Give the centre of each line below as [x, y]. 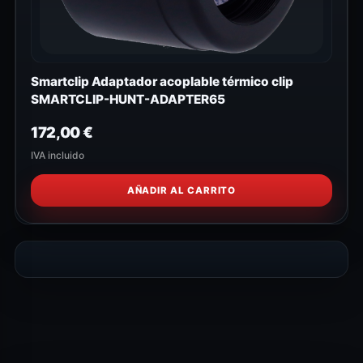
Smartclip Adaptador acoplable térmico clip [162, 81]
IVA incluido [58, 155]
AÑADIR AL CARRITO [181, 190]
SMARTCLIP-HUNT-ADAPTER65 [128, 99]
